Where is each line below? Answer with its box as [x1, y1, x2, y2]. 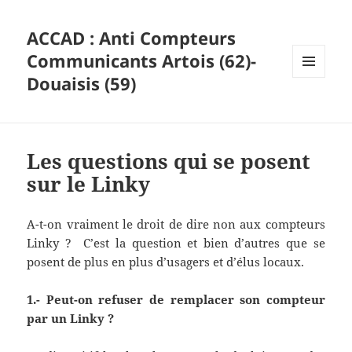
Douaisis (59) [27, 71, 137, 96]
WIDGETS [292, 103, 337, 117]
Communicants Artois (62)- [27, 49, 257, 73]
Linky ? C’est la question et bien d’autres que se [27, 235, 325, 251]
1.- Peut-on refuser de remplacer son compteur [27, 291, 325, 308]
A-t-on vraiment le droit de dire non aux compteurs [27, 216, 325, 233]
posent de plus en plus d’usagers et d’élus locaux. [27, 254, 305, 270]
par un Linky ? [27, 310, 115, 327]
